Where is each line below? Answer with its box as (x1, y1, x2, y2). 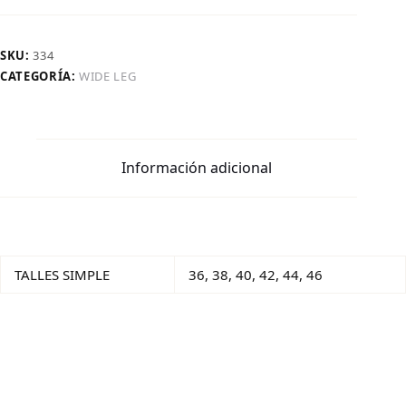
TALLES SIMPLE (14, 266, 110, 285)
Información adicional (121, 158, 273, 179)
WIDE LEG (79, 67, 137, 84)
